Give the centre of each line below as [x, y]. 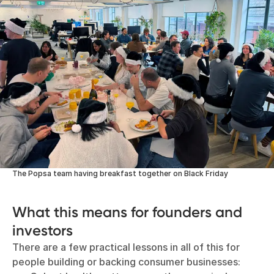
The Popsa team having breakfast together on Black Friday [120, 173]
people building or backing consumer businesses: [126, 261]
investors [43, 230]
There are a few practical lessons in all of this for [126, 247]
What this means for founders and [127, 212]
